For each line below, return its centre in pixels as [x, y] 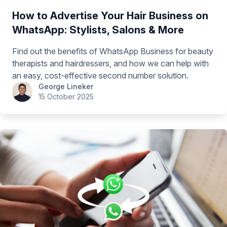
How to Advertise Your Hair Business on [110, 16]
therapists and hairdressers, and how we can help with [110, 64]
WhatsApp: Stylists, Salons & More [98, 30]
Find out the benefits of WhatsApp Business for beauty [113, 51]
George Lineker [66, 87]
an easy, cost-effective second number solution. [100, 76]
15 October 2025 [66, 97]
